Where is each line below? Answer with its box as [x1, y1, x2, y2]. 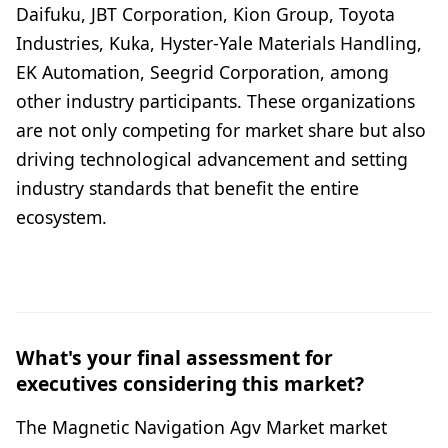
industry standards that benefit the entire [16, 176, 359, 201]
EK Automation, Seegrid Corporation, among [16, 60, 389, 85]
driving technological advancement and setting [16, 147, 408, 172]
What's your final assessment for [16, 344, 333, 372]
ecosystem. [16, 205, 107, 230]
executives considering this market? [16, 370, 364, 398]
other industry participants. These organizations [16, 89, 415, 114]
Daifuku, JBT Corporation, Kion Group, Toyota [16, 2, 395, 27]
